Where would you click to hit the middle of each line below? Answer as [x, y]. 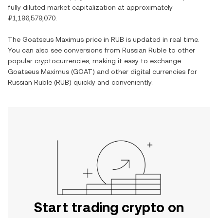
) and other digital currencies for [145, 72]
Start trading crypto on [109, 207]
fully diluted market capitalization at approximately [90, 7]
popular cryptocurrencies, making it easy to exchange [94, 61]
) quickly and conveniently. [111, 82]
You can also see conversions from [65, 50]
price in [97, 39]
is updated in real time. [162, 39]
